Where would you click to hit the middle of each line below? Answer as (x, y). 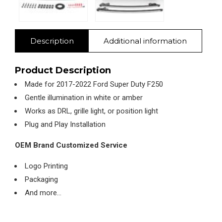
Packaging (41, 179)
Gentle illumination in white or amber (84, 97)
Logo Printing (46, 166)
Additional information (145, 41)
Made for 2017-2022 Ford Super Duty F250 (94, 84)
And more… (43, 193)
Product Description (63, 70)
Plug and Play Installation (65, 124)
